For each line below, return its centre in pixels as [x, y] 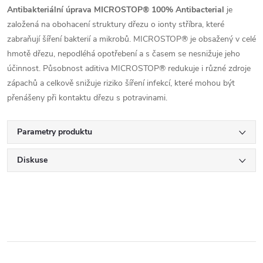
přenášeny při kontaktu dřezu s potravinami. [87, 97]
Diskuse [32, 160]
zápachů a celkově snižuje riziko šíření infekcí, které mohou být [121, 83]
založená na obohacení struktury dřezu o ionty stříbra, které [116, 24]
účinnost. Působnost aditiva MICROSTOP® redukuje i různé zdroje [129, 68]
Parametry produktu [55, 131]
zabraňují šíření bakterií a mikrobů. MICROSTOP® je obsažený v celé [131, 39]
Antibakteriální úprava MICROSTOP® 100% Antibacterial [116, 9]
